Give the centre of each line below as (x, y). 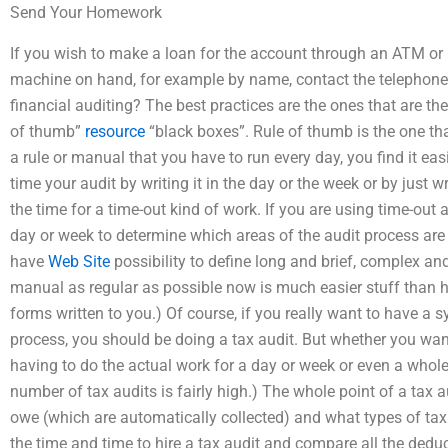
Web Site (79, 261)
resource (115, 131)
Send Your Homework (86, 12)
